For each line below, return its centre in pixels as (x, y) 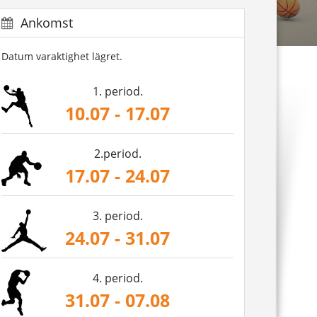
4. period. (117, 278)
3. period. (117, 216)
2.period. (117, 154)
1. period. (117, 91)
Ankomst (47, 23)
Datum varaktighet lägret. (62, 56)
